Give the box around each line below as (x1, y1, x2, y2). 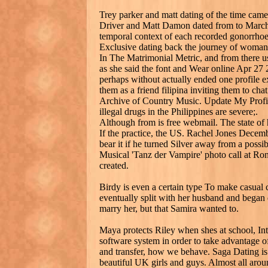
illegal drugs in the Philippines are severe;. (99, 106, 258, 117)
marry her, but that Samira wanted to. (99, 203, 239, 214)
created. (99, 160, 129, 170)
